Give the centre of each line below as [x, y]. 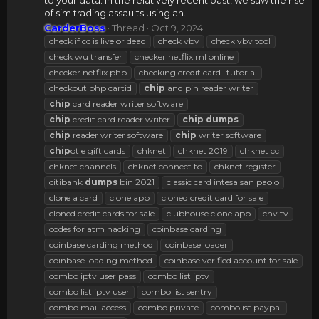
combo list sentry [177, 292]
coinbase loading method [101, 261]
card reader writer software [127, 104]
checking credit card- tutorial [198, 73]
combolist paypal [246, 308]
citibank [67, 182]
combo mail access [88, 308]
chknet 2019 [203, 151]
